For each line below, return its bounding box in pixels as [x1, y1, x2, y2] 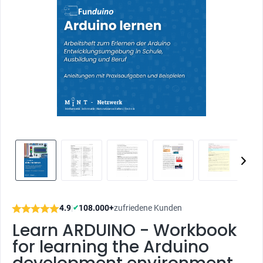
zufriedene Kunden [114, 203, 182, 213]
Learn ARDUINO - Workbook [12, 219, 237, 242]
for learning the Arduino [12, 235, 209, 258]
